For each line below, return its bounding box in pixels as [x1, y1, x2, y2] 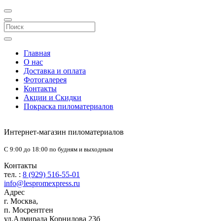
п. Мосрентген [4, 206, 53, 214]
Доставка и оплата [24, 67, 86, 75]
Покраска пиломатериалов [24, 102, 113, 110]
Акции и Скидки [24, 93, 81, 102]
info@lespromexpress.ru [4, 179, 80, 187]
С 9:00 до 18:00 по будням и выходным [4, 146, 113, 153]
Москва [10, 197, 36, 205]
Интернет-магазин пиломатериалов [4, 128, 124, 136]
